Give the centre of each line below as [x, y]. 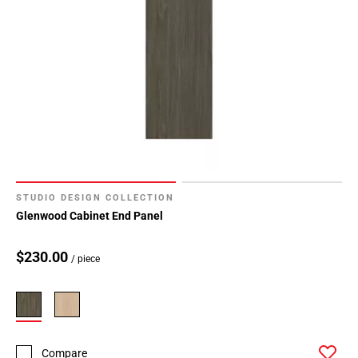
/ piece [86, 259]
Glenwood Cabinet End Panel [89, 216]
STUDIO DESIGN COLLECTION [95, 198]
